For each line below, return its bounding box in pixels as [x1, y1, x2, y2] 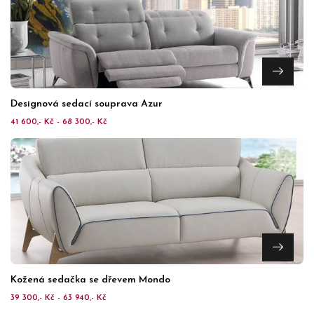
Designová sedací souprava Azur [11, 99, 163, 109]
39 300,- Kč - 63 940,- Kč [11, 294, 107, 302]
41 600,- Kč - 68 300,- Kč [11, 118, 107, 126]
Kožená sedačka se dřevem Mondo [11, 275, 170, 285]
